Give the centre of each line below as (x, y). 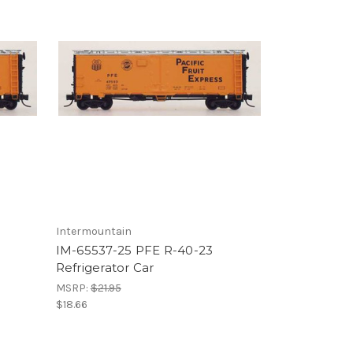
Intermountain (93, 231)
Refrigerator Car (105, 268)
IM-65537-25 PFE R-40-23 (134, 250)
